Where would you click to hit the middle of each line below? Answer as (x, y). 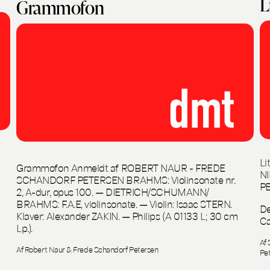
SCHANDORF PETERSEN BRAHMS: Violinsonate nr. (126, 180)
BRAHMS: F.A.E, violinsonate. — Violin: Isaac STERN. (124, 204)
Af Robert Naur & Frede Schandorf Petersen (87, 250)
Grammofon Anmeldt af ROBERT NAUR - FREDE (121, 168)
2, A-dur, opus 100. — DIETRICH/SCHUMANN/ (113, 192)
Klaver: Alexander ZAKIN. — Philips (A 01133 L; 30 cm (127, 216)
